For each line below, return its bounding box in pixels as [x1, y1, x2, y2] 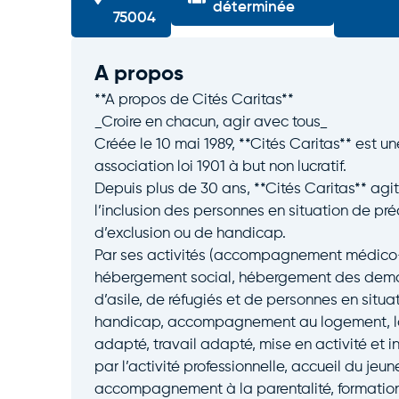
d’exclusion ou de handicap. [94, 226, 286, 242]
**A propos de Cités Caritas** [94, 93, 294, 109]
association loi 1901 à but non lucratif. [94, 159, 346, 175]
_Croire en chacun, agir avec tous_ [94, 115, 328, 131]
